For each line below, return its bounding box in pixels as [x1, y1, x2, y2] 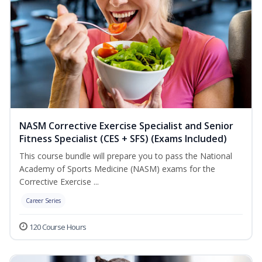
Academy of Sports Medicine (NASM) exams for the [19, 163, 215, 175]
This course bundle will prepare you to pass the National [19, 150, 232, 162]
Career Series [26, 196, 61, 205]
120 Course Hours [29, 222, 87, 233]
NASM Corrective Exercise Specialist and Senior [19, 119, 233, 133]
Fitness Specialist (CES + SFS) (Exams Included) [19, 132, 227, 146]
